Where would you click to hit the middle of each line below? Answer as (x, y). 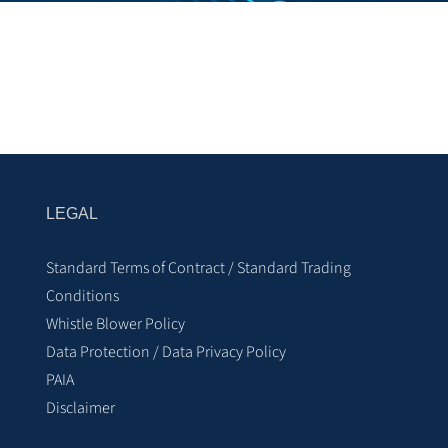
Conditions (82, 296)
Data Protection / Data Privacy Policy (166, 352)
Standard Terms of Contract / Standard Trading (198, 268)
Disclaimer (80, 408)
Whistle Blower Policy (115, 324)
